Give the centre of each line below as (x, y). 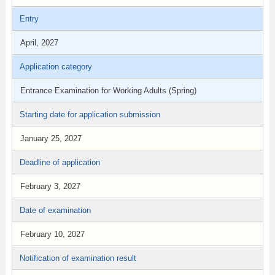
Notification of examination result (78, 258)
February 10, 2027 (52, 234)
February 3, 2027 (50, 186)
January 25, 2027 (51, 138)
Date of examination (55, 210)
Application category (56, 67)
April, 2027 (39, 43)
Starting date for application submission (90, 114)
